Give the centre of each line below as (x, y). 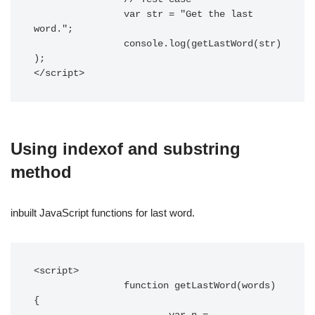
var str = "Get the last (79, 14)
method (41, 172)
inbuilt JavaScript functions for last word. (103, 213)
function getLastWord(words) (79, 286)
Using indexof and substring (126, 149)
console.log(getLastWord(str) (79, 44)
